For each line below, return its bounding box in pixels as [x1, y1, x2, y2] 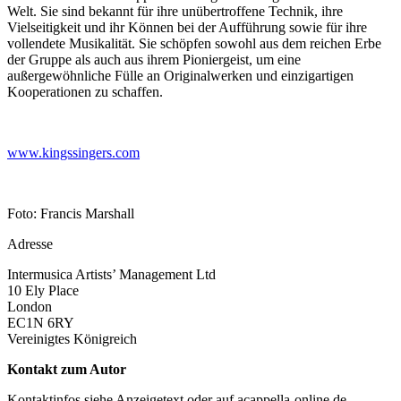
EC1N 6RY [7, 314, 74, 330]
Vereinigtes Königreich [7, 330, 137, 346]
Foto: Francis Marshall [7, 205, 134, 221]
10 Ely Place [7, 282, 79, 298]
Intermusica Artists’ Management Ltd [7, 266, 216, 282]
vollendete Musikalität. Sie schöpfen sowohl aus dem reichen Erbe [7, 35, 381, 51]
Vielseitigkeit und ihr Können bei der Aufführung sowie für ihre [7, 19, 367, 35]
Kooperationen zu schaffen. [7, 83, 163, 99]
